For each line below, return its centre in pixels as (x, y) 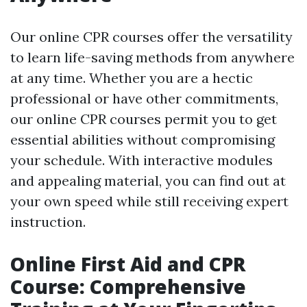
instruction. (48, 222)
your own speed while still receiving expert (149, 201)
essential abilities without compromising (143, 140)
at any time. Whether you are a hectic (132, 78)
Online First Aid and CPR (128, 264)
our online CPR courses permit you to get (144, 119)
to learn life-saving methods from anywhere (152, 58)
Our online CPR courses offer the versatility (151, 37)
